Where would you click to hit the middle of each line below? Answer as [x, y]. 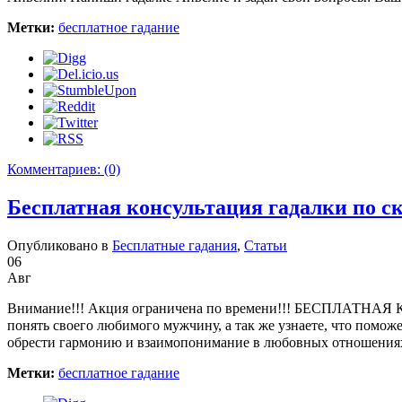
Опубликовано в [60, 246]
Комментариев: [56, 170]
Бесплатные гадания [175, 246]
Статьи [266, 246]
